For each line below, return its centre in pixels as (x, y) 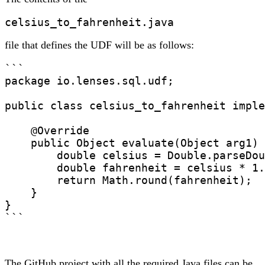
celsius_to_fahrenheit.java (89, 22)
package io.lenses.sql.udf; (89, 81)
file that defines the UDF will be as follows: (99, 45)
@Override (47, 131)
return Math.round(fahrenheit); (128, 180)
